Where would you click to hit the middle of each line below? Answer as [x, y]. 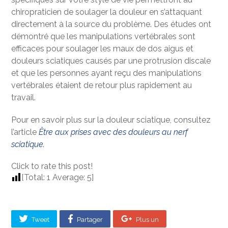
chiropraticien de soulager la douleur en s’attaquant [107, 12]
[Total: [34, 177]
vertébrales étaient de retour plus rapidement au [102, 85]
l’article [25, 132]
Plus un [147, 219]
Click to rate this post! [52, 166]
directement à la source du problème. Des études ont [111, 24]
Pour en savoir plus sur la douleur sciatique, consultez [111, 120]
